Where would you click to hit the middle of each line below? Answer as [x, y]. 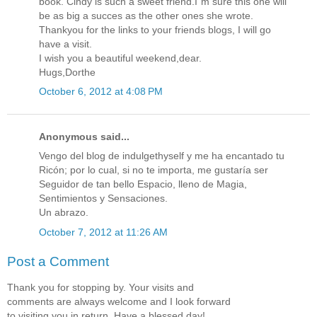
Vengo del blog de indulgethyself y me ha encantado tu [162, 156]
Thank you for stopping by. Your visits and [100, 287]
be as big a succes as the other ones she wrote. [146, 15]
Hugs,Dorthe [67, 72]
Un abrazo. [64, 213]
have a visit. [65, 44]
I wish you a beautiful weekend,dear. [120, 58]
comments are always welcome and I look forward [119, 301]
